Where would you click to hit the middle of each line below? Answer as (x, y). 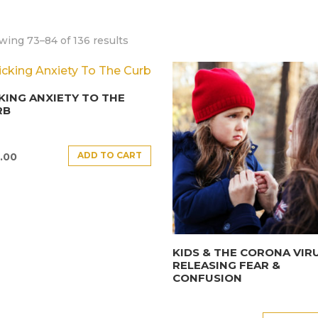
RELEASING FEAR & (227, 265)
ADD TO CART (110, 155)
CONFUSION (208, 278)
